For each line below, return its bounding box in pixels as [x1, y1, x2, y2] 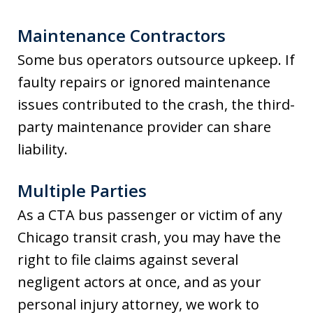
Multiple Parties [17, 179, 147, 203]
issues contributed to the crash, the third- [17, 95, 295, 115]
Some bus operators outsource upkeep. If [17, 50, 295, 70]
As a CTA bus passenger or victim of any [17, 205, 282, 225]
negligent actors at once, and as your [17, 272, 261, 292]
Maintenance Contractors [17, 24, 226, 48]
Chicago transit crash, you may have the [17, 228, 281, 247]
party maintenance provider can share [17, 117, 271, 137]
